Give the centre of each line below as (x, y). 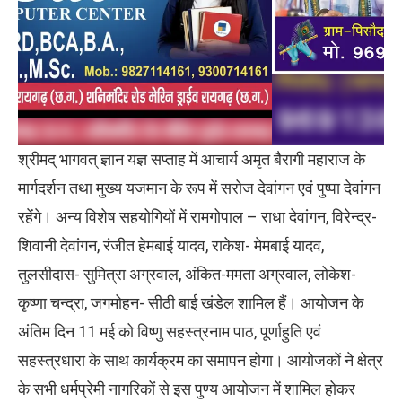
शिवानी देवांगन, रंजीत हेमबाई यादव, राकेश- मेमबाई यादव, (171, 246)
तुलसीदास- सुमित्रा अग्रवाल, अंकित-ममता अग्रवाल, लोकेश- (187, 275)
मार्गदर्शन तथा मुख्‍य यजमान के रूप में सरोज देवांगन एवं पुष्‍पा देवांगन (199, 188)
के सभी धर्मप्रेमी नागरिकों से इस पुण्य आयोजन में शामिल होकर (187, 389)
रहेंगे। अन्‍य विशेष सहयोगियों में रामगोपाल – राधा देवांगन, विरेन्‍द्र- (197, 217)
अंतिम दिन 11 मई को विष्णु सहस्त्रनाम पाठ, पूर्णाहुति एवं (170, 332)
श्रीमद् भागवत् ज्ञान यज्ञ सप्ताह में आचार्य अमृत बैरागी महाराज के (192, 160)
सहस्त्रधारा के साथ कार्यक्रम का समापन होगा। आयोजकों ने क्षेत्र (201, 361)
